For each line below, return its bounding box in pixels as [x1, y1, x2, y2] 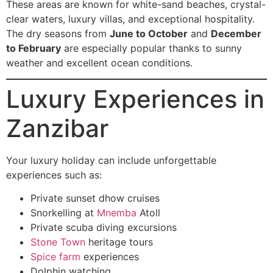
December [211, 27, 261, 40]
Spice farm [30, 250, 80, 263]
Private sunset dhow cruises [30, 192, 160, 205]
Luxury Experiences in [6, 84, 264, 115]
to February [6, 41, 61, 54]
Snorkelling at [30, 207, 97, 219]
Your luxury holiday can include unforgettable [6, 154, 216, 167]
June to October [110, 27, 188, 40]
